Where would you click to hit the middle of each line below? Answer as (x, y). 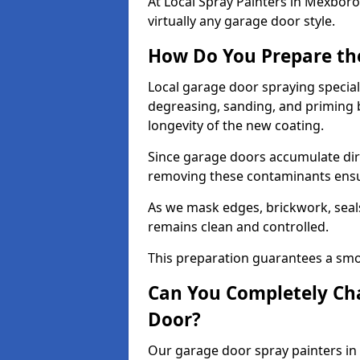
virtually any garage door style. (241, 21)
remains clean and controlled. (238, 227)
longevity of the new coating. (236, 125)
